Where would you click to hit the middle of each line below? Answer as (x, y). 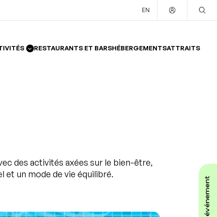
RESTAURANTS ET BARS (73, 48)
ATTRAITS (183, 48)
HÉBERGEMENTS (139, 48)
